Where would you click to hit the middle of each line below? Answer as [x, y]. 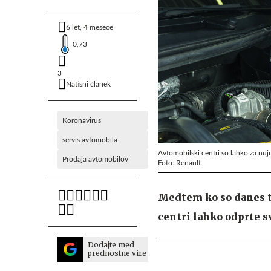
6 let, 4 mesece [90, 27]
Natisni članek [88, 84]
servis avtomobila [90, 140]
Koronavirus [82, 120]
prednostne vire [117, 253]
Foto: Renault [179, 162]
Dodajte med [111, 245]
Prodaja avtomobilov [95, 159]
